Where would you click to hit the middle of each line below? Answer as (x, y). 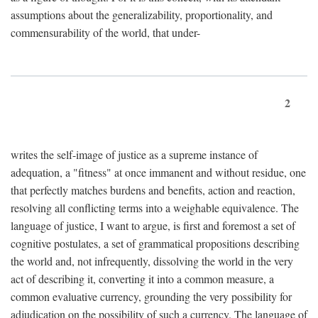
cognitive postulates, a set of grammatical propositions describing (155, 243)
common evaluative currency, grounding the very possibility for (151, 296)
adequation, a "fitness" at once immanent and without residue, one (158, 172)
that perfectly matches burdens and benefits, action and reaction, (153, 190)
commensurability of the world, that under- (105, 32)
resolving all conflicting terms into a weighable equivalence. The (155, 207)
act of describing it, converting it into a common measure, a (142, 278)
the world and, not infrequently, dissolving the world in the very (152, 261)
